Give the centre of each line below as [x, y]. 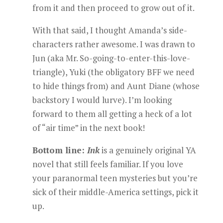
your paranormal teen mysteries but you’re [115, 178]
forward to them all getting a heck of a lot [112, 114]
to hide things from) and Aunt [89, 86]
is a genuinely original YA [148, 150]
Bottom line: [59, 150]
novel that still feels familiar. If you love [108, 164]
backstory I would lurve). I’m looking [102, 100]
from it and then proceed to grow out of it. [113, 8]
